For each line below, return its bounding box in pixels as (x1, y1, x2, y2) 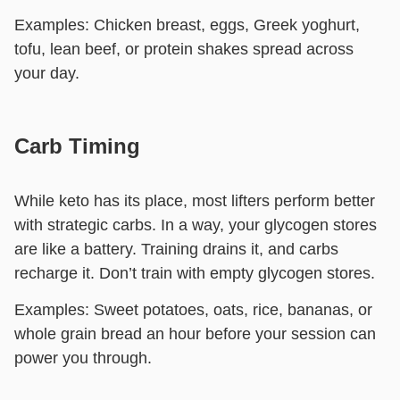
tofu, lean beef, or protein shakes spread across (14, 39, 354, 58)
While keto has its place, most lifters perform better (14, 191, 375, 210)
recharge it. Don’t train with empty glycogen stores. (14, 263, 375, 282)
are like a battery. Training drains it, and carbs (14, 239, 338, 258)
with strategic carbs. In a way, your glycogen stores (14, 215, 377, 234)
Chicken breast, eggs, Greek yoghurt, (94, 15, 360, 34)
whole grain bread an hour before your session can (14, 325, 376, 343)
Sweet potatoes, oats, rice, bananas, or (89, 301, 372, 319)
